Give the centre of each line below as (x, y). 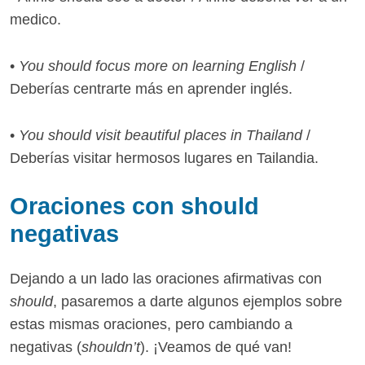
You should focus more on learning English (158, 66)
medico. (35, 20)
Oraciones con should (134, 207)
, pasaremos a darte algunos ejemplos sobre (198, 302)
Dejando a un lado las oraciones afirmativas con (166, 279)
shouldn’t (111, 347)
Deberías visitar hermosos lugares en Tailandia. (164, 158)
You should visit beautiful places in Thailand (161, 135)
